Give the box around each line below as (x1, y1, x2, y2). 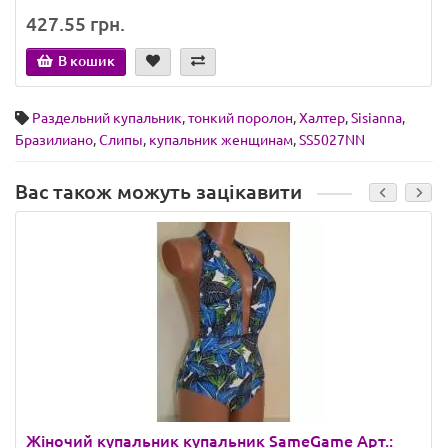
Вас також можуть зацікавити (15, 181, 302, 204)
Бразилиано (15, 132, 93, 149)
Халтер (299, 110, 345, 127)
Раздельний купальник (32, 110, 182, 127)
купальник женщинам (149, 132, 293, 149)
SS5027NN (299, 132, 365, 149)
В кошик (58, 53, 115, 70)
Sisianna (351, 110, 402, 127)
